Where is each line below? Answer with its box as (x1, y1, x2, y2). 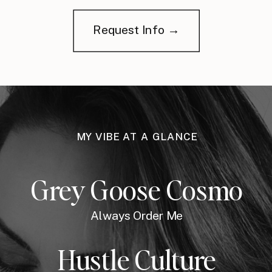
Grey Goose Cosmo (31, 172, 243, 208)
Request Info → (92, 22, 180, 37)
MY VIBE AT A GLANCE (76, 131, 197, 143)
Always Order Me (90, 209, 183, 223)
